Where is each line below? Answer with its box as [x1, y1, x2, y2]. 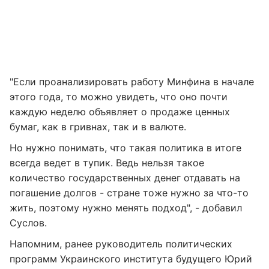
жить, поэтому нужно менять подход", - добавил [10, 202, 242, 214]
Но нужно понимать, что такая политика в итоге [10, 142, 241, 154]
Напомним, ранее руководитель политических [10, 238, 232, 250]
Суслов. [10, 217, 47, 229]
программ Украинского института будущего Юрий [10, 253, 252, 265]
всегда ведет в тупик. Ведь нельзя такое [10, 157, 204, 169]
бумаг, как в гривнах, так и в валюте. [10, 121, 186, 133]
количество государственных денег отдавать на [10, 172, 240, 184]
